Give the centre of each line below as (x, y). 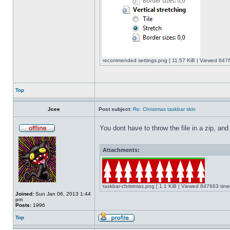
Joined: (25, 194)
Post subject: (115, 109)
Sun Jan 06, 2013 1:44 (62, 194)
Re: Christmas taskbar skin (164, 109)
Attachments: (121, 150)
